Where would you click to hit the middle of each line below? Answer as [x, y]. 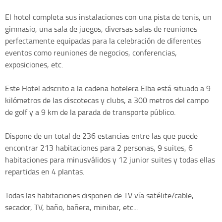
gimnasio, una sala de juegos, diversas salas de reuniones [101, 29]
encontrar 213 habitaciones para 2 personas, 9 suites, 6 [99, 148]
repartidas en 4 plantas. [45, 172]
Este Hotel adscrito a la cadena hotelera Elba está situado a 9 [108, 88]
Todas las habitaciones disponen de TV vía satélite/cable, [99, 195]
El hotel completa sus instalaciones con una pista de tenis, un [108, 17]
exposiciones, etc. [34, 65]
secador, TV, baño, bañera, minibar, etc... [71, 207]
